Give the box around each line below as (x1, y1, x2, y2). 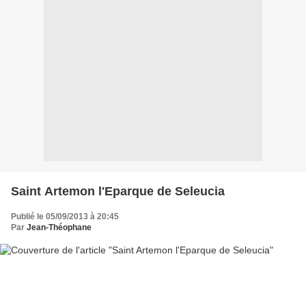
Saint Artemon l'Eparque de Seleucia (11, 184, 225, 198)
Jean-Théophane (27, 222, 92, 232)
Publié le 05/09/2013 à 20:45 (11, 211, 119, 221)
